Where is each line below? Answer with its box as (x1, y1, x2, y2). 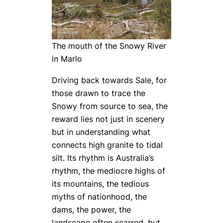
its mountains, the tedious (52, 178, 149, 189)
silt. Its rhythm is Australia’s (52, 152, 154, 163)
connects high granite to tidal (52, 139, 163, 150)
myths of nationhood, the (52, 191, 147, 202)
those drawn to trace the (52, 88, 145, 98)
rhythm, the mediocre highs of (52, 165, 165, 176)
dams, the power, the (52, 204, 131, 215)
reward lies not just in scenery (52, 113, 165, 124)
